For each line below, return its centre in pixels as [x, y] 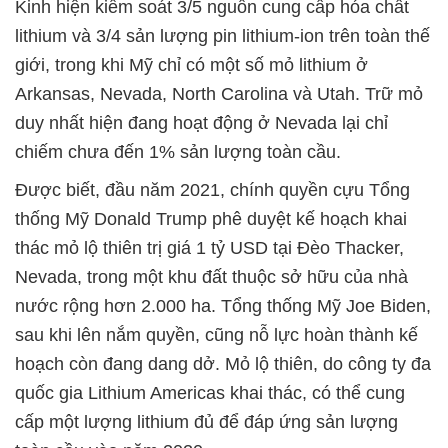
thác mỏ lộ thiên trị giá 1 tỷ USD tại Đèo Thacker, [209, 247]
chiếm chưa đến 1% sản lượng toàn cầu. [178, 151]
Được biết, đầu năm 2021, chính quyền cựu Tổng [212, 189]
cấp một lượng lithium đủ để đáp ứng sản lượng [206, 421]
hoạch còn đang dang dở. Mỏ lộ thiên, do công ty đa [223, 363]
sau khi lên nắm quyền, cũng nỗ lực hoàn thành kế [216, 334]
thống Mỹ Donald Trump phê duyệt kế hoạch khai [211, 218]
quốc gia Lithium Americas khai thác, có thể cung [210, 392]
